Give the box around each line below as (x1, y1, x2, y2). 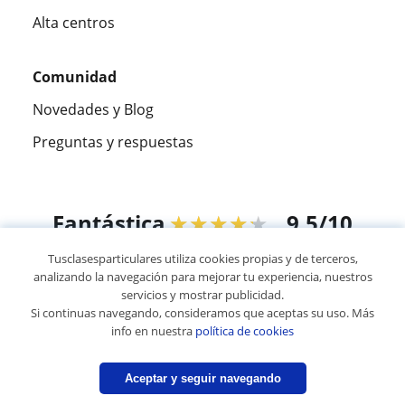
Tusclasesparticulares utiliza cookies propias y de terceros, (47, 250, 358, 267)
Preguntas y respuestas (33, 131, 193, 152)
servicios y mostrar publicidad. (121, 287, 284, 303)
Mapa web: (83, 353, 161, 373)
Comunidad (33, 66, 117, 87)
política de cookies (195, 323, 294, 339)
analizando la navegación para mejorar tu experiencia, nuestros (33, 268, 372, 285)
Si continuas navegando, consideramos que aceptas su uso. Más (31, 305, 374, 321)
